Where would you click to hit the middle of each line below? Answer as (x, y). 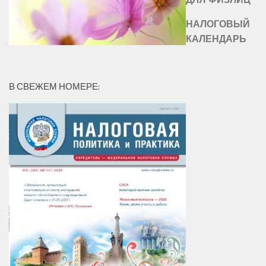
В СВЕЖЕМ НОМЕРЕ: (54, 87)
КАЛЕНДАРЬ (216, 38)
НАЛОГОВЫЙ (218, 23)
